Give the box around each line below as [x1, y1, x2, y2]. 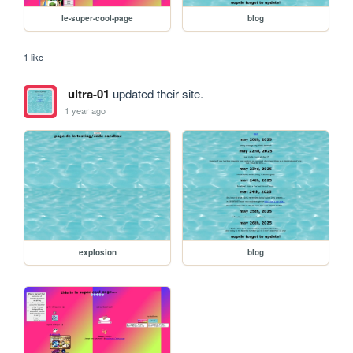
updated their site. [109, 85, 203, 102]
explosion [78, 247, 117, 258]
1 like [24, 50, 44, 64]
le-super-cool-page [61, 13, 134, 24]
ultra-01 [67, 85, 110, 103]
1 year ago [65, 103, 106, 117]
